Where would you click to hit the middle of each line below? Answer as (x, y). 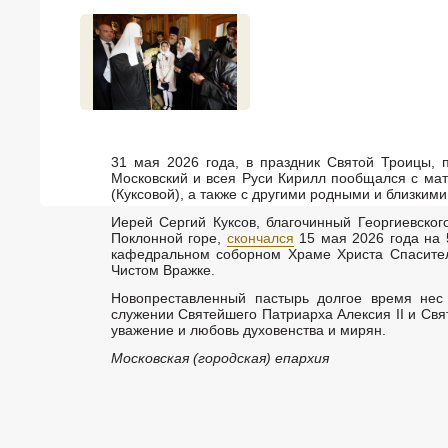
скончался (260, 238)
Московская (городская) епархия (220, 358)
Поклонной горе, (169, 238)
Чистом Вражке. (163, 270)
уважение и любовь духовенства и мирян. (248, 330)
